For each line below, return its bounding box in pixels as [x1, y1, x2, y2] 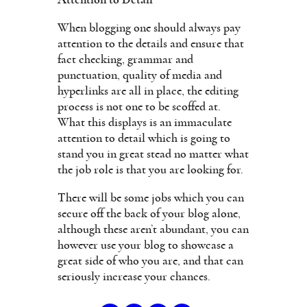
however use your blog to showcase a [58, 238, 234, 251]
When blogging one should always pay [58, 21, 241, 34]
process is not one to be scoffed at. [58, 100, 221, 113]
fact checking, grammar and [58, 53, 193, 66]
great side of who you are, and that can [58, 254, 243, 267]
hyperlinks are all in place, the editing [58, 84, 238, 97]
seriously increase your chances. [58, 270, 210, 283]
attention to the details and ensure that [58, 37, 244, 50]
